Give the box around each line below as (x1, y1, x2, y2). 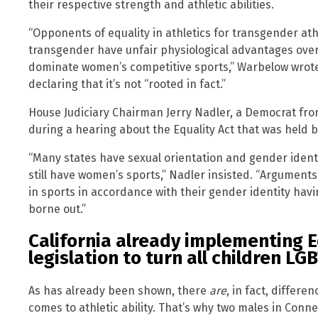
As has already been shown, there (28, 283, 209, 297)
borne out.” (28, 202, 86, 216)
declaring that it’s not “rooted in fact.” (28, 77, 226, 91)
